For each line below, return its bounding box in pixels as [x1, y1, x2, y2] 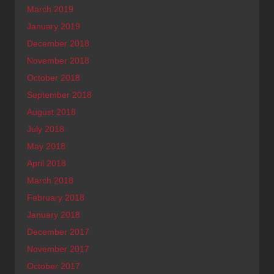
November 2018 [27, 55, 89, 65]
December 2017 [27, 226, 89, 237]
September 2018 [27, 89, 92, 100]
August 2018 [27, 106, 76, 117]
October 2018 [27, 72, 80, 83]
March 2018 [27, 175, 73, 185]
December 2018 [27, 38, 89, 48]
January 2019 [27, 21, 80, 31]
